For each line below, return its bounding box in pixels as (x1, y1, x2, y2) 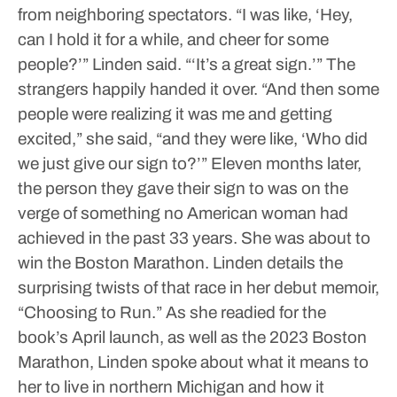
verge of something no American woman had (18, 204, 348, 222)
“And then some (258, 80, 379, 98)
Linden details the (209, 253, 343, 272)
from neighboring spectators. (18, 5, 232, 24)
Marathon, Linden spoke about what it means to (18, 353, 369, 371)
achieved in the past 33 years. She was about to (18, 229, 370, 247)
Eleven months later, (207, 154, 362, 173)
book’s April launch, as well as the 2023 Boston (18, 328, 367, 346)
